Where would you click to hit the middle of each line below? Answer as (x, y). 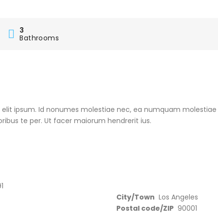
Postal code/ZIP (145, 208)
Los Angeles (178, 197)
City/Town (136, 197)
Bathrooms (39, 38)
